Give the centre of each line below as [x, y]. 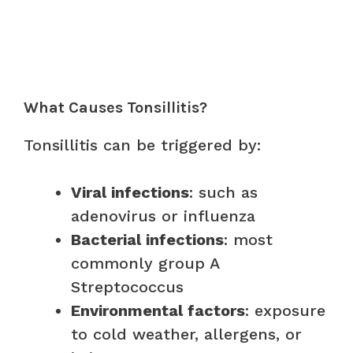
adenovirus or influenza [163, 216]
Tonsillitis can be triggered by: [142, 145]
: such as [223, 192]
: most [248, 239]
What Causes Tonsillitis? [115, 107]
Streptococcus [127, 286]
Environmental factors [158, 310]
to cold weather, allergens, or [186, 334]
